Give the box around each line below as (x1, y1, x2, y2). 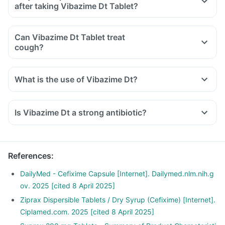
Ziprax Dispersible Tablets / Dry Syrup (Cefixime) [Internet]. (20, 195, 215, 204)
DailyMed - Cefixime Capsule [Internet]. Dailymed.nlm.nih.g (20, 169, 214, 178)
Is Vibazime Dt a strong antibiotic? (15, 107, 147, 118)
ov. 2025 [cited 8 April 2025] (20, 181, 115, 190)
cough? (15, 42, 44, 52)
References (8, 151, 51, 161)
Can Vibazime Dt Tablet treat (15, 32, 125, 42)
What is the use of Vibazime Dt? (15, 74, 138, 84)
